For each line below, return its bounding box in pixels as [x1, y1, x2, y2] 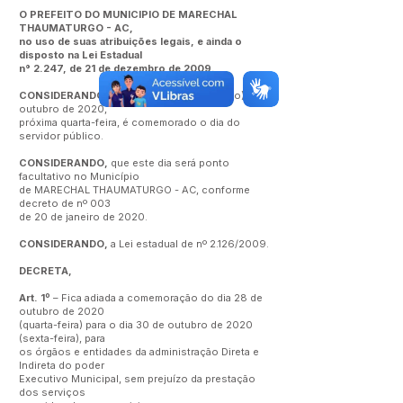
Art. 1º [19, 291, 53, 304]
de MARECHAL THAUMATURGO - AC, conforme [19, 184, 250, 196]
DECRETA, [19, 264, 72, 277]
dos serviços [19, 386, 85, 399]
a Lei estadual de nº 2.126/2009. [108, 237, 269, 250]
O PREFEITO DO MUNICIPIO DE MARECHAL [19, 8, 237, 21]
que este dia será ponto [108, 157, 229, 169]
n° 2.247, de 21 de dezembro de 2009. [19, 62, 215, 75]
